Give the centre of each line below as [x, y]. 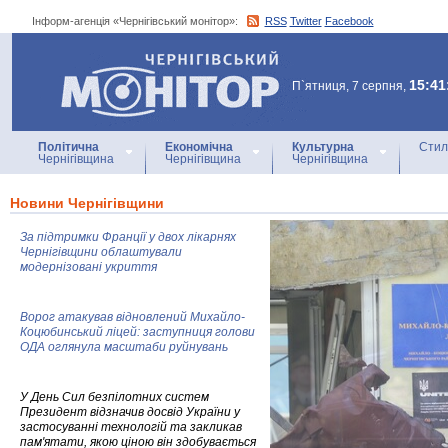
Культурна [323, 147]
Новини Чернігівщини [87, 203]
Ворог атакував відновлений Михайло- [132, 317]
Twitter [305, 21]
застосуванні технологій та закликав [131, 427]
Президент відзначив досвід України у [130, 412]
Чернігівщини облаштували [101, 252]
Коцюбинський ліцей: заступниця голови [137, 332]
